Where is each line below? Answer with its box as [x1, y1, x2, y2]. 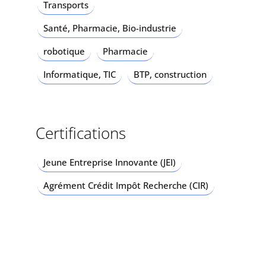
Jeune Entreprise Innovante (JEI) [43, 156, 176, 169]
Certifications [35, 122, 126, 144]
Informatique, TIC [43, 68, 116, 81]
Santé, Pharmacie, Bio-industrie [43, 22, 176, 34]
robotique [43, 45, 85, 58]
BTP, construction [133, 68, 207, 81]
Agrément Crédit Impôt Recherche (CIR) [43, 179, 208, 192]
